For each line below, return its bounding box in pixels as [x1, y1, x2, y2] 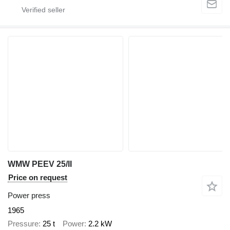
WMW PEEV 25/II [8, 159, 72, 168]
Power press [8, 190, 50, 200]
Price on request [8, 172, 67, 182]
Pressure [8, 219, 39, 228]
